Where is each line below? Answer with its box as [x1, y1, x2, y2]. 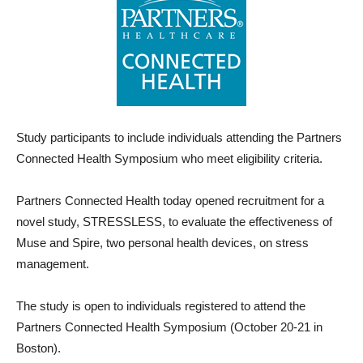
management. [16, 257, 89, 271]
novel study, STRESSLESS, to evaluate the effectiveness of [16, 215, 332, 228]
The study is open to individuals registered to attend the [16, 299, 305, 313]
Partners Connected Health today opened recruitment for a [16, 194, 324, 207]
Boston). [16, 341, 61, 355]
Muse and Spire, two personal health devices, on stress [16, 236, 309, 250]
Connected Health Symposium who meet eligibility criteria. [16, 152, 322, 165]
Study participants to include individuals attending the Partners [16, 130, 342, 144]
